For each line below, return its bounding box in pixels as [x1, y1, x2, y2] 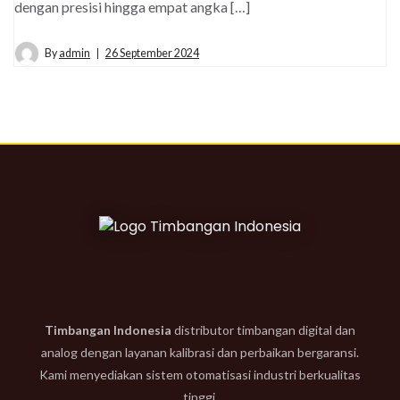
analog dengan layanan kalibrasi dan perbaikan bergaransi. [41, 344, 359, 360]
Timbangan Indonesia [45, 321, 171, 337]
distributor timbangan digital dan [171, 321, 355, 337]
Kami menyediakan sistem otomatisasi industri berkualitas [39, 366, 361, 382]
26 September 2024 [105, 46, 199, 60]
